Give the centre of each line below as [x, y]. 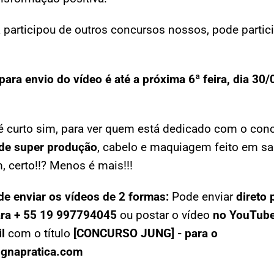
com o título [39, 233]
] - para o [194, 233]
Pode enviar [202, 196]
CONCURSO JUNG [124, 233]
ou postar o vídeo [165, 215]
